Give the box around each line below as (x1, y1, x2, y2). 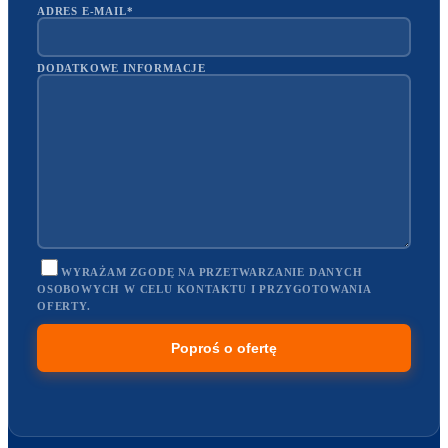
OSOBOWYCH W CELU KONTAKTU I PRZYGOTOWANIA (37, 282, 371, 295)
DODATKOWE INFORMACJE (37, 61, 206, 74)
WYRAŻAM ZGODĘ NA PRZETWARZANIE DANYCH (61, 265, 363, 278)
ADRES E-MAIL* (37, 4, 134, 17)
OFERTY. (37, 299, 91, 312)
